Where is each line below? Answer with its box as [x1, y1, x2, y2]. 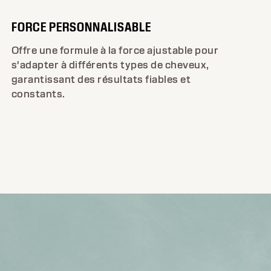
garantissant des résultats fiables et [11, 73, 191, 86]
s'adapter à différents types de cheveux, [11, 58, 209, 71]
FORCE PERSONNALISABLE [11, 18, 151, 35]
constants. [11, 87, 65, 100]
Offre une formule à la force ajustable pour [11, 44, 219, 57]
